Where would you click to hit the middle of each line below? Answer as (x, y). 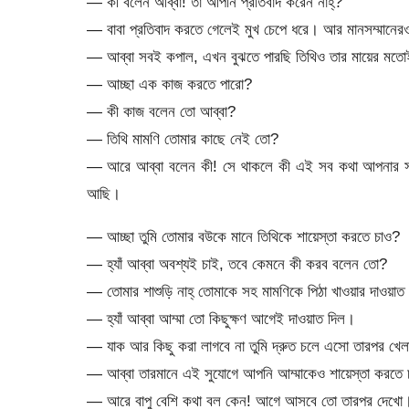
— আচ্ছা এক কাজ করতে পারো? (169, 84)
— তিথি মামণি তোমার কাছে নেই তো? (182, 138)
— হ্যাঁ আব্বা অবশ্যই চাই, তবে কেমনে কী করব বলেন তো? (236, 264)
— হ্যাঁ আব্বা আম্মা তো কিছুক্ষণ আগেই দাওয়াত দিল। (220, 319)
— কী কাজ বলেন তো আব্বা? (161, 111)
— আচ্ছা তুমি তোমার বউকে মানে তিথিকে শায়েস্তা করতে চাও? (243, 236)
